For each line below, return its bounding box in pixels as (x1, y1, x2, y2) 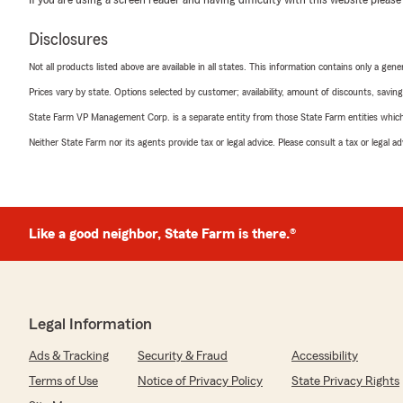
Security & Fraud (138, 349, 228, 363)
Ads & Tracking (29, 349, 109, 363)
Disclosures (29, 30, 108, 49)
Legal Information (29, 315, 152, 332)
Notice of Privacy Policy (138, 374, 263, 388)
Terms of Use (29, 374, 98, 388)
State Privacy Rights (291, 374, 399, 388)
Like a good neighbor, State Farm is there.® (29, 226, 296, 241)
